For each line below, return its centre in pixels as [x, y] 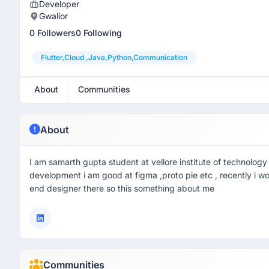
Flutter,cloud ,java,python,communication [114, 57]
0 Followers [53, 33]
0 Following [99, 33]
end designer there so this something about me [122, 188]
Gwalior [53, 16]
